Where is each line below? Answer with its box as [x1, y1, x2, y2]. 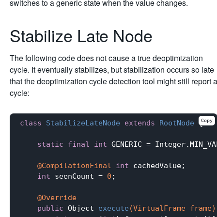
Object [63, 203, 98, 213]
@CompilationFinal [37, 161, 111, 170]
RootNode [159, 118, 194, 127]
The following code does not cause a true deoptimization [10, 52, 203, 63]
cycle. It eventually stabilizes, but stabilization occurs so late [10, 64, 214, 75]
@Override [37, 193, 77, 202]
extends [124, 118, 155, 127]
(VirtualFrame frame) [129, 203, 216, 213]
